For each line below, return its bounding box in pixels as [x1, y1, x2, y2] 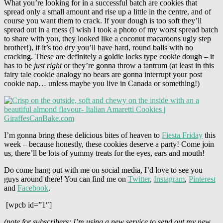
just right [34, 61, 64, 70]
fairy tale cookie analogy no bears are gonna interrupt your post [4, 70, 202, 79]
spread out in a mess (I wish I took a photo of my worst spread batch [4, 25, 218, 34]
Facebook [17, 183, 48, 192]
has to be [4, 61, 34, 70]
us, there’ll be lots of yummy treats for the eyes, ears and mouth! [4, 148, 207, 157]
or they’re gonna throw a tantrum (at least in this [64, 61, 214, 70]
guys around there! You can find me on [4, 174, 128, 183]
